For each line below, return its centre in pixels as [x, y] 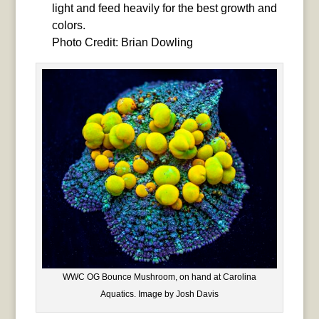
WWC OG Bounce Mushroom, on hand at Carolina [159, 277]
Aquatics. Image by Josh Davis [159, 294]
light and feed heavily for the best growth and [164, 8]
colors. [68, 25]
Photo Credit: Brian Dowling [122, 42]
